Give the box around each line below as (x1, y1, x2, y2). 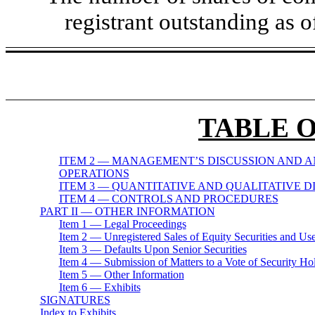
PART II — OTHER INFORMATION (39, 205, 215, 218)
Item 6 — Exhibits (58, 281, 141, 294)
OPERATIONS (58, 167, 129, 180)
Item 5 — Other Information (58, 269, 184, 281)
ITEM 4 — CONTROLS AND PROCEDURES (58, 193, 278, 205)
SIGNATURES (39, 294, 110, 307)
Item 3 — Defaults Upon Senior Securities (58, 243, 247, 256)
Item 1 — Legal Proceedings (58, 218, 186, 231)
